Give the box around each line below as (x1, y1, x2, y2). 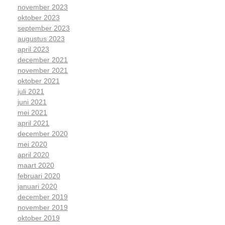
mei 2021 (18, 108, 47, 117)
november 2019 (18, 203, 68, 212)
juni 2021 (18, 98, 47, 106)
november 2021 (18, 66, 68, 75)
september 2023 (18, 24, 70, 33)
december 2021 (18, 56, 68, 64)
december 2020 (18, 130, 68, 138)
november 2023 (18, 3, 68, 12)
